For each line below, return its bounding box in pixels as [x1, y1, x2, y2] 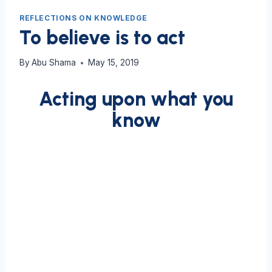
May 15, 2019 [88, 58, 140, 68]
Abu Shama [32, 58, 76, 68]
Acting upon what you [39, 87, 233, 111]
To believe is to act [19, 25, 185, 49]
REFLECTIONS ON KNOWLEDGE [19, 13, 148, 22]
